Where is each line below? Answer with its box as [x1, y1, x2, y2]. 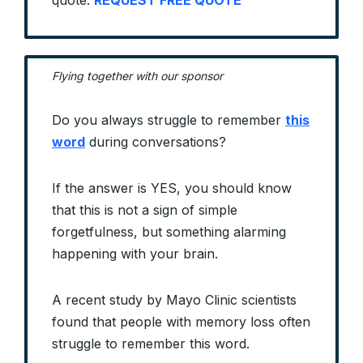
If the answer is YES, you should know [52, 180, 292, 197]
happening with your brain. [52, 246, 218, 263]
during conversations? [85, 134, 226, 151]
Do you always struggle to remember [52, 112, 285, 129]
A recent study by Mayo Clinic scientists [52, 292, 297, 309]
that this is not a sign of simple [52, 202, 237, 219]
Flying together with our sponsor [52, 69, 223, 83]
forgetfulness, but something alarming [52, 224, 286, 241]
